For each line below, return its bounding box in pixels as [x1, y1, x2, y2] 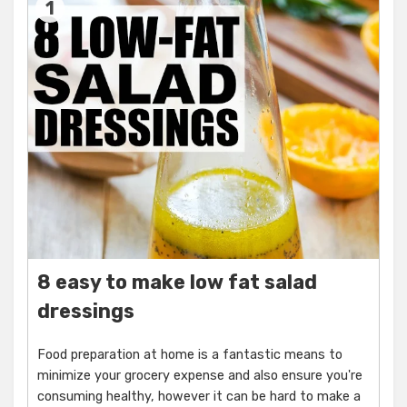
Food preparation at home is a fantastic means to [37, 347, 342, 363]
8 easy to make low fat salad [37, 271, 317, 294]
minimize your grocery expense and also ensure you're [37, 368, 362, 384]
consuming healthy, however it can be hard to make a [37, 389, 361, 405]
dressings [37, 300, 134, 323]
